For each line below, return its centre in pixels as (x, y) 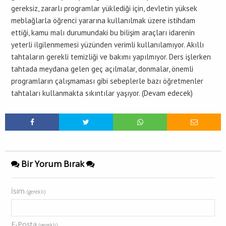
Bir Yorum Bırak (53, 164)
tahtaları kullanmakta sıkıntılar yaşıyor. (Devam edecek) (102, 93)
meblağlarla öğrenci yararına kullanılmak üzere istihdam (103, 20)
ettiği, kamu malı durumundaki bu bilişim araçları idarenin (103, 33)
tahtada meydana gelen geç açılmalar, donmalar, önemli (102, 69)
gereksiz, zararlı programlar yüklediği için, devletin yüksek (104, 8)
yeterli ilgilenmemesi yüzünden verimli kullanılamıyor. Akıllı (107, 45)
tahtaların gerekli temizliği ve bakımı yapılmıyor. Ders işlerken (111, 57)
